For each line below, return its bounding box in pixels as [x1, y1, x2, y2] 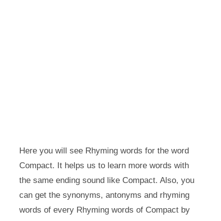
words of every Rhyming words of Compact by [19, 205, 190, 215]
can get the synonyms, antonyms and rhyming [19, 190, 189, 200]
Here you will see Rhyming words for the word [19, 146, 189, 155]
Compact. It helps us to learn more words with [19, 161, 189, 170]
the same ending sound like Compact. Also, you [19, 176, 194, 185]
